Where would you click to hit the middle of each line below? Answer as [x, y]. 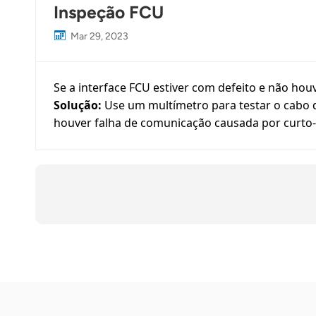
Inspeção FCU [108, 13]
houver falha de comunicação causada [157, 123]
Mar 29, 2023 [99, 37]
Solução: [79, 105]
